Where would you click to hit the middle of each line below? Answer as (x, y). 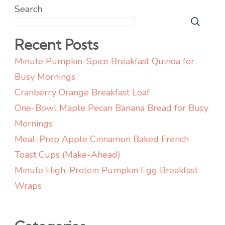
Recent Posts (57, 45)
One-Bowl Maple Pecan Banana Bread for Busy (111, 108)
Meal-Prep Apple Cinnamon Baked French (102, 139)
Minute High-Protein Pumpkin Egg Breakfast (106, 171)
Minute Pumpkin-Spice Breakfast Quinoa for (104, 62)
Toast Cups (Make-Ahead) (68, 155)
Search (28, 9)
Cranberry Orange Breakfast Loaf (82, 93)
